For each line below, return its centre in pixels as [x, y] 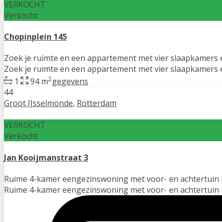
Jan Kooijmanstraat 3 [46, 157]
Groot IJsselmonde [38, 103]
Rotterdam [97, 103]
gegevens [70, 82]
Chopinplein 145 [35, 36]
